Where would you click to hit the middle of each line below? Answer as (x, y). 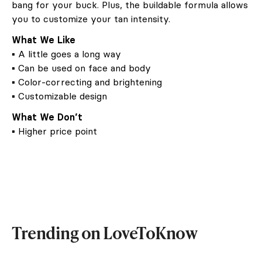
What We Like (44, 39)
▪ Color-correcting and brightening (87, 82)
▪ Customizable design (59, 96)
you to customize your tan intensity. (91, 18)
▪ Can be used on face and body (81, 68)
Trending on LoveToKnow (104, 232)
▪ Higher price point (54, 131)
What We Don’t (47, 117)
